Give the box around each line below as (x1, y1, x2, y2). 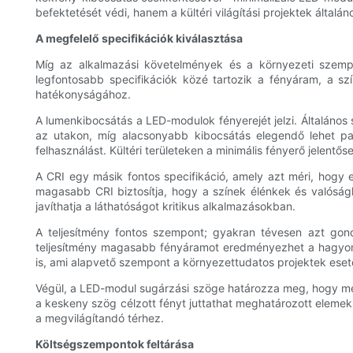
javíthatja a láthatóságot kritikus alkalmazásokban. (35, 199, 295, 214)
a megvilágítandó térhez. (35, 311, 164, 325)
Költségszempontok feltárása (35, 337, 194, 351)
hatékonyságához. (35, 87, 131, 102)
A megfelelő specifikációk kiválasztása (35, 32, 243, 46)
